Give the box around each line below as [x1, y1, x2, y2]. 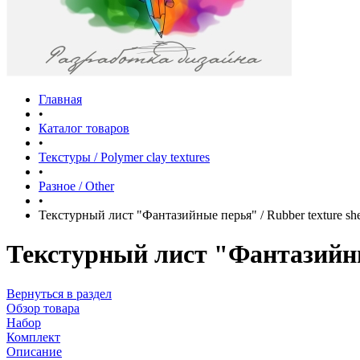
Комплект [6, 329, 60, 344]
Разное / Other [39, 179, 114, 193]
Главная [39, 92, 82, 106]
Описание [6, 344, 62, 358]
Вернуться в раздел [6, 286, 112, 301]
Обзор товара [6, 301, 80, 315]
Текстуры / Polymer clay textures [39, 150, 210, 164]
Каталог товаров [39, 121, 129, 135]
